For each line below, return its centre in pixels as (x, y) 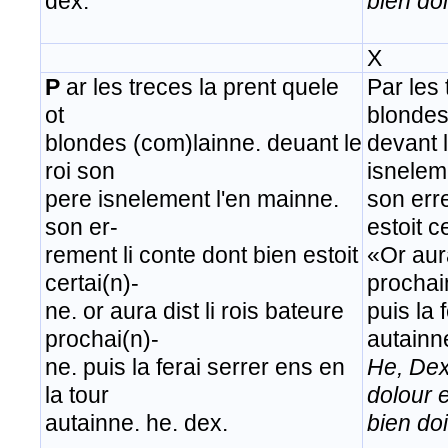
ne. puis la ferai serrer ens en (195, 367)
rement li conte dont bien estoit (201, 255)
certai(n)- (92, 283)
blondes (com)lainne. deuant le (203, 143)
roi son (80, 171)
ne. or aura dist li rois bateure (194, 311)
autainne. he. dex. (136, 423)
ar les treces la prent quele (199, 87)
